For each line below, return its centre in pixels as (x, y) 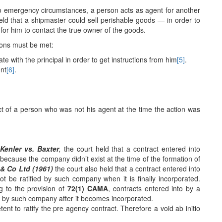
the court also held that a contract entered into (127, 168)
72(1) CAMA (88, 188)
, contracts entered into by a (154, 188)
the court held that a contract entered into (132, 149)
